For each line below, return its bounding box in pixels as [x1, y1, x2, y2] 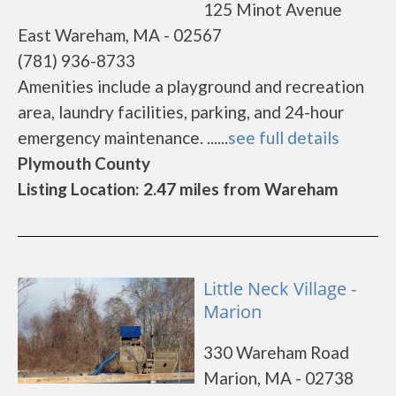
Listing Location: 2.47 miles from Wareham [18, 179, 339, 199]
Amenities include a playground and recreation [18, 76, 364, 96]
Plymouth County [18, 153, 150, 173]
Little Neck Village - [203, 277, 356, 301]
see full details [228, 127, 339, 148]
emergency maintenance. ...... [18, 127, 228, 148]
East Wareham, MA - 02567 [18, 25, 222, 45]
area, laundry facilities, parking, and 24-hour [18, 102, 344, 122]
